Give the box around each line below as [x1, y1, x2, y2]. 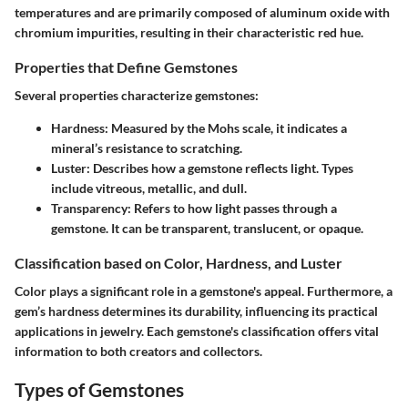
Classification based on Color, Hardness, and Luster [15, 253, 342, 271]
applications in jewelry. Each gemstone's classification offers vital [15, 322, 379, 339]
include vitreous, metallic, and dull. [51, 179, 247, 196]
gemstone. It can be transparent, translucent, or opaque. [51, 219, 363, 236]
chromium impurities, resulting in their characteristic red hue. [15, 24, 363, 40]
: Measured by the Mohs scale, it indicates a [105, 119, 347, 136]
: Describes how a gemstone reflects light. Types [87, 159, 353, 176]
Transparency [51, 199, 127, 216]
